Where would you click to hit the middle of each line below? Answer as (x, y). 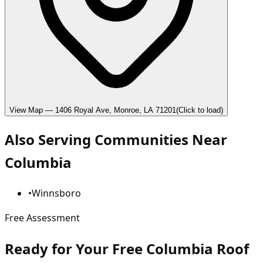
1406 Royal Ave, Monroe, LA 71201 (116, 110)
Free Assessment (42, 218)
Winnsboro (56, 193)
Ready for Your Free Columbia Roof (127, 249)
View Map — (32, 110)
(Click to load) (200, 110)
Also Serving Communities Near (116, 140)
